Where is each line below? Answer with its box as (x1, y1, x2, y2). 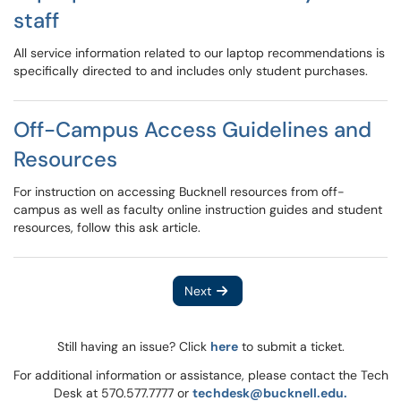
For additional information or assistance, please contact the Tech (13, 367, 388, 383)
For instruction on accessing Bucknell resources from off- (13, 183, 345, 200)
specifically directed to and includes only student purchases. (13, 63, 368, 79)
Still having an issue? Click (56, 338, 210, 354)
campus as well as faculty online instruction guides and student (13, 201, 382, 218)
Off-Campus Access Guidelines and (13, 115, 371, 143)
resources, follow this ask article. (13, 219, 200, 235)
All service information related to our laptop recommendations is (13, 45, 385, 61)
